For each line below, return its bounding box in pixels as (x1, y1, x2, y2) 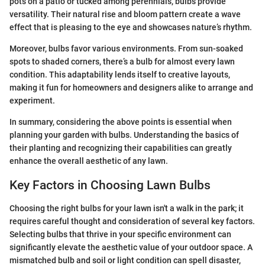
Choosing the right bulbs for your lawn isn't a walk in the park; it (9, 203, 244, 213)
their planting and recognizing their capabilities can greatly (9, 143, 232, 153)
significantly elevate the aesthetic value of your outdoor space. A (9, 242, 253, 252)
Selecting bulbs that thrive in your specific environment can (9, 229, 231, 239)
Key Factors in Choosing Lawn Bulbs (9, 178, 211, 193)
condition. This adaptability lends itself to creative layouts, (9, 70, 230, 80)
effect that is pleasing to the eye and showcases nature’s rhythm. (9, 22, 252, 33)
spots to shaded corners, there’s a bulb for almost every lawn (9, 57, 235, 67)
